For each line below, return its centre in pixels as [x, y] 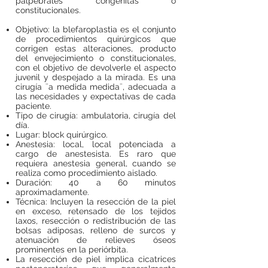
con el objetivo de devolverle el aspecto [96, 68]
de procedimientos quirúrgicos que [96, 39]
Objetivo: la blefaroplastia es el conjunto [96, 29]
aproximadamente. [52, 192]
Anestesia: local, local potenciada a [96, 144]
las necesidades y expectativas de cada [96, 96]
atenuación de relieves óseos [96, 240]
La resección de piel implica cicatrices [96, 259]
